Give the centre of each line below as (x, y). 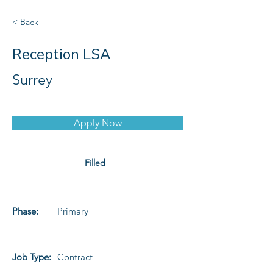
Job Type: (32, 257)
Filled (95, 163)
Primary (73, 211)
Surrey (32, 80)
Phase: (25, 211)
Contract (75, 257)
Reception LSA (62, 54)
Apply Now (97, 123)
